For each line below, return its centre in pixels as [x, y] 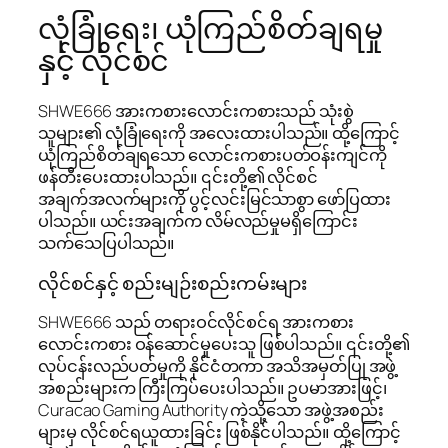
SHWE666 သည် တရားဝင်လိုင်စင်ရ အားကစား [196, 322]
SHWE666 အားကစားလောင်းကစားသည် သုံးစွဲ [196, 111]
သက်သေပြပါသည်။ [107, 243]
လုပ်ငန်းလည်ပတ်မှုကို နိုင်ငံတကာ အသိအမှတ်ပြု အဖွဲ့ [217, 366]
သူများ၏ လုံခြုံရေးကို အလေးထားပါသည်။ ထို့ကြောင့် [219, 133]
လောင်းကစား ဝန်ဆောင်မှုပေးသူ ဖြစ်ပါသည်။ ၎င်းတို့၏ [224, 344]
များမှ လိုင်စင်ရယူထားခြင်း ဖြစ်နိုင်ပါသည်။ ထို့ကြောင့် [219, 432]
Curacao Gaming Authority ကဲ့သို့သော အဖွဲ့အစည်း [211, 410]
